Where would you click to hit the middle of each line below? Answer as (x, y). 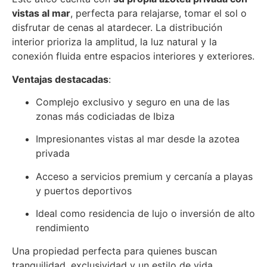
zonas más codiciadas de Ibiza (105, 117)
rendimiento (63, 228)
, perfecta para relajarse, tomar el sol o (159, 13)
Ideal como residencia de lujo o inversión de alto (145, 214)
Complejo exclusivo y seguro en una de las (133, 102)
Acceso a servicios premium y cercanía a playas (144, 176)
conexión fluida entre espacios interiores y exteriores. (133, 56)
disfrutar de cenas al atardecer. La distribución (117, 28)
